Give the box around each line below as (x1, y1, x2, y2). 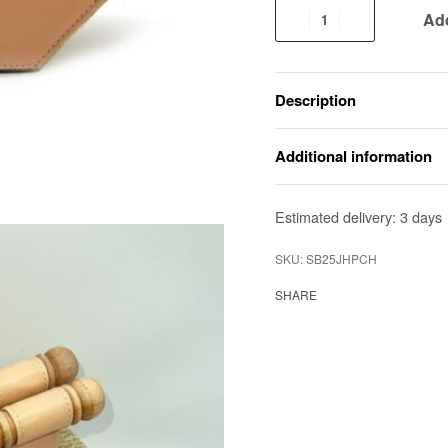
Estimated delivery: (274, 206, 396, 227)
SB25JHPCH (305, 250, 377, 267)
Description (274, 89, 356, 111)
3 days (399, 206, 442, 227)
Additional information (274, 145, 432, 167)
